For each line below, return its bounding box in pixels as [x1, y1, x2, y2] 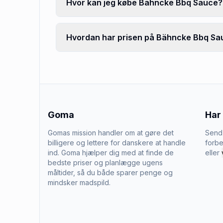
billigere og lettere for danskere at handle [48, 138, 186, 147]
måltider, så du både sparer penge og [48, 168, 173, 177]
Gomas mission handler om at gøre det [48, 128, 174, 137]
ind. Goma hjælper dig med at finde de [48, 148, 174, 157]
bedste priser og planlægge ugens [48, 158, 163, 167]
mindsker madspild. [48, 178, 111, 187]
